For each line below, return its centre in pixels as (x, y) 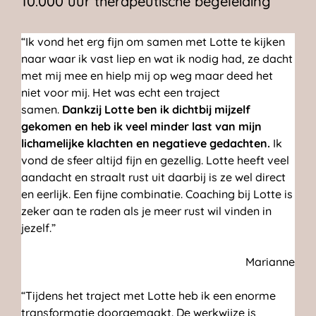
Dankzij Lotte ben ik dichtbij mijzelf (156, 110)
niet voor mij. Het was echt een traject (121, 93)
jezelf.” (38, 228)
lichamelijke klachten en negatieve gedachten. (146, 144)
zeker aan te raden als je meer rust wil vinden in (146, 211)
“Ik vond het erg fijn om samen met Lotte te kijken (153, 42)
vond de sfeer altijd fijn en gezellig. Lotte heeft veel (155, 160)
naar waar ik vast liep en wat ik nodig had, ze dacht (157, 59)
